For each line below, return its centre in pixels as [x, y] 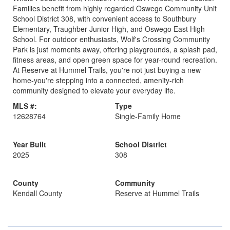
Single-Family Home [148, 116]
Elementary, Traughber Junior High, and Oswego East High [109, 29]
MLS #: [25, 106]
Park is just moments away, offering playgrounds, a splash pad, [115, 49]
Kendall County [37, 193]
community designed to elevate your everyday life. [94, 90]
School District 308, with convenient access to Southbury [104, 18]
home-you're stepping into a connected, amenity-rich [98, 80]
